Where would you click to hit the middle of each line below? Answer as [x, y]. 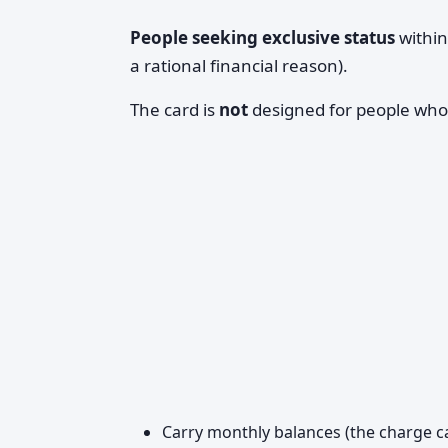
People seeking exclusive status [262, 37]
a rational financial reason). [239, 65]
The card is [174, 109]
